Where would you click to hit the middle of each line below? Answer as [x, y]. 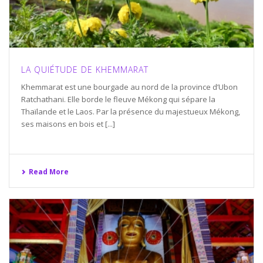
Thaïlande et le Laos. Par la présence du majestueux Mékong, [131, 111]
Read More [49, 171]
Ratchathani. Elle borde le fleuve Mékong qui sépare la [118, 99]
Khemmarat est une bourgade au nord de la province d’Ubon [129, 87]
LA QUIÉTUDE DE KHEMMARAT [85, 69]
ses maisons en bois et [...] [68, 124]
